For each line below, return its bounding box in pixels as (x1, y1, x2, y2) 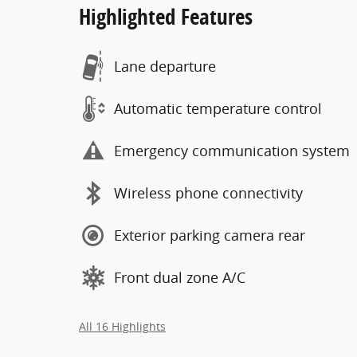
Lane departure (114, 57, 216, 76)
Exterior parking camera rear (114, 226, 305, 245)
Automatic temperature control (114, 99, 322, 118)
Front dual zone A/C (114, 268, 245, 287)
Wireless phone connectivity (114, 183, 303, 202)
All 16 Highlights (79, 319, 166, 334)
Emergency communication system (114, 141, 350, 160)
